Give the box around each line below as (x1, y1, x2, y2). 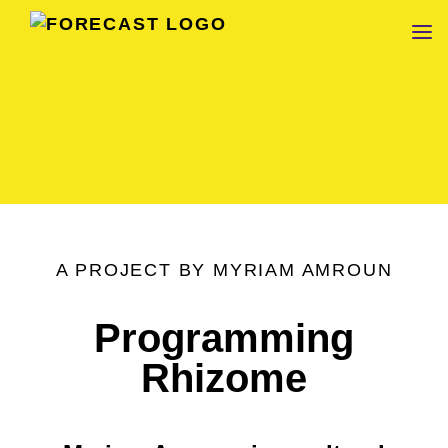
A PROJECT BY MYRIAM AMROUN (55, 260, 393, 280)
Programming (94, 316, 354, 360)
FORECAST (29, 22, 143, 42)
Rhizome (141, 356, 307, 400)
